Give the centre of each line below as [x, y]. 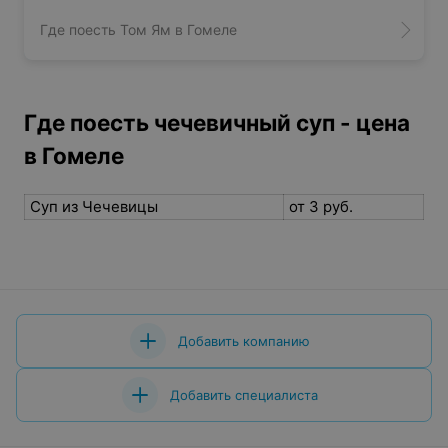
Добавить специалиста [244, 395]
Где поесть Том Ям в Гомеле [138, 29]
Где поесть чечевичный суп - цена [217, 122]
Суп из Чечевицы [94, 206]
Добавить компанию [244, 341]
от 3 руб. [321, 206]
